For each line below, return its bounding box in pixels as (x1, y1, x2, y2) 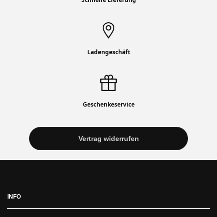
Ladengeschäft (87, 48, 130, 56)
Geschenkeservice (82, 100, 135, 108)
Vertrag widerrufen (78, 135, 139, 142)
